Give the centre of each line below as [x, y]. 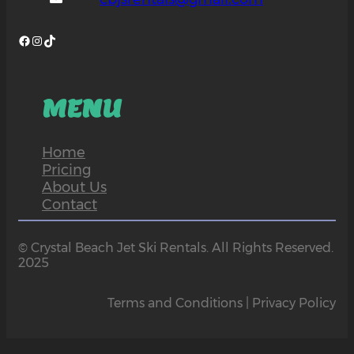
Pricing [66, 170]
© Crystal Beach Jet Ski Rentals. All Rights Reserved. [176, 248]
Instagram [35, 40]
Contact [70, 205]
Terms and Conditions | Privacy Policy [222, 303]
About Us [74, 188]
